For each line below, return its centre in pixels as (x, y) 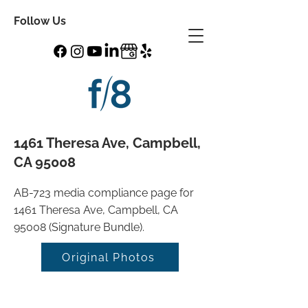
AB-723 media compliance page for (104, 193)
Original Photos (109, 257)
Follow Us (40, 21)
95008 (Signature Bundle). (79, 227)
